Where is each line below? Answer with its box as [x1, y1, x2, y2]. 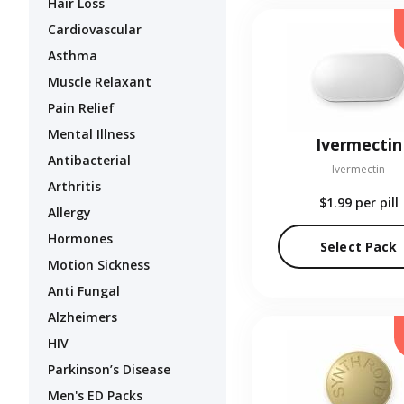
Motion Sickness [48, 256, 150, 274]
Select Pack [319, 238, 398, 256]
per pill [354, 194, 399, 212]
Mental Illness [48, 125, 135, 143]
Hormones [48, 230, 113, 248]
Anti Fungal [48, 282, 120, 300]
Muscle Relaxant [48, 73, 151, 91]
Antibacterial [48, 151, 131, 170]
